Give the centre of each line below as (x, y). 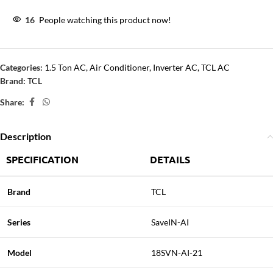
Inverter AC (175, 67)
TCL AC (215, 67)
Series (19, 222)
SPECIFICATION (42, 159)
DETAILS (170, 159)
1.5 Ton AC (65, 67)
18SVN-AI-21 (177, 253)
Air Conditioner (119, 67)
